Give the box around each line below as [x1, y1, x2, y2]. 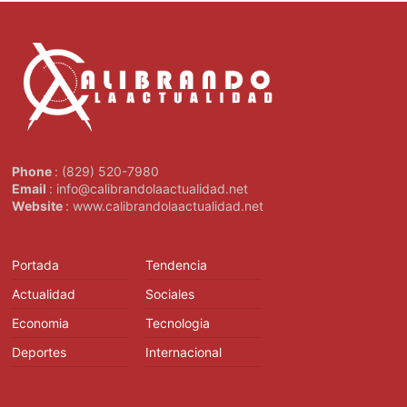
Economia [12, 315, 70, 332]
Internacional [145, 344, 223, 361]
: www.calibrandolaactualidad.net [65, 198, 264, 214]
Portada [12, 257, 60, 273]
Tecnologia [145, 315, 211, 332]
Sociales [145, 286, 195, 303]
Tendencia [145, 257, 208, 273]
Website [12, 198, 66, 214]
